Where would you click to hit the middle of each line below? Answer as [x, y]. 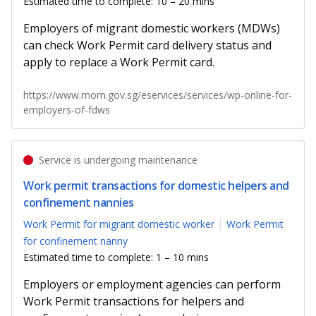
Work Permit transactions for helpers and [134, 301]
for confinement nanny [75, 241]
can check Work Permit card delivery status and [147, 45]
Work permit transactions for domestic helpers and [156, 186]
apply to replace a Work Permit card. [119, 62]
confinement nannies [79, 203]
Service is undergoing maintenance [117, 160]
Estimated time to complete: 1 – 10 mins [116, 257]
